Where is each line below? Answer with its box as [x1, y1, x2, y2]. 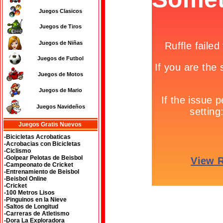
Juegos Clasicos [39, 8, 82, 14]
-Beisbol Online [4, 175, 47, 182]
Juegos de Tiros [39, 23, 82, 29]
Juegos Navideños [36, 104, 85, 110]
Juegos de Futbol [37, 55, 84, 61]
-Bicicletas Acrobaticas [4, 133, 71, 140]
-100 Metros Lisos [4, 189, 55, 196]
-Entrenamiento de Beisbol [4, 168, 79, 175]
